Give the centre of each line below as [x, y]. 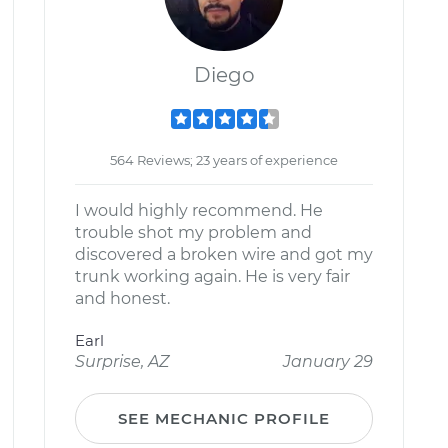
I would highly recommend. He [199, 210]
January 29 [328, 361]
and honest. [122, 298]
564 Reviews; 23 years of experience [224, 160]
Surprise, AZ [122, 361]
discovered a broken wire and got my [224, 254]
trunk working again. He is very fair [212, 276]
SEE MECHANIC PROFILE [224, 418]
